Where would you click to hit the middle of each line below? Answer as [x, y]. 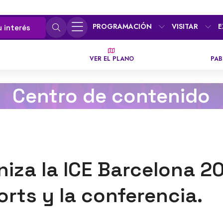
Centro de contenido [111, 96]
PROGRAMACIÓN [122, 26]
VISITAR [185, 26]
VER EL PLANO [111, 59]
